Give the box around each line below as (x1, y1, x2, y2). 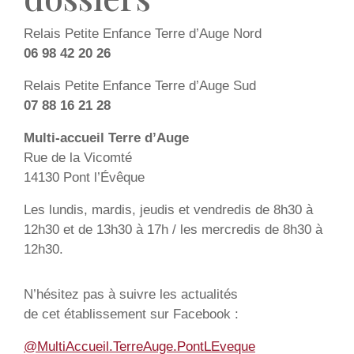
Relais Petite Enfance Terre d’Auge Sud (24, 78, 256, 93)
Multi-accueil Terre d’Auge (24, 130, 189, 145)
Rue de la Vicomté (24, 150, 132, 165)
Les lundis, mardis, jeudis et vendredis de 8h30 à (24, 202, 313, 217)
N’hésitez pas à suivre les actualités (24, 287, 238, 302)
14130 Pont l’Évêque (24, 170, 145, 185)
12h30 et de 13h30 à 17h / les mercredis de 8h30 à (24, 222, 322, 237)
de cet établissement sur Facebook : (24, 307, 239, 322)
